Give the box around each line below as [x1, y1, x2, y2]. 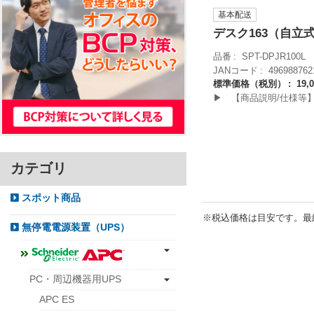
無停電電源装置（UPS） [19, 222, 130, 233]
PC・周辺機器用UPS [29, 273, 121, 285]
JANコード [212, 64, 258, 76]
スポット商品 [19, 192, 81, 203]
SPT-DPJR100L [242, 50, 306, 62]
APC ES [39, 294, 74, 306]
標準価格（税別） [212, 78, 286, 90]
